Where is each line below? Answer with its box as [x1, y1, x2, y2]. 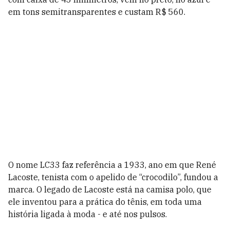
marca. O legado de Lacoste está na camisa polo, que [8, 184, 212, 195]
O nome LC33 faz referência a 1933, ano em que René [8, 160, 216, 170]
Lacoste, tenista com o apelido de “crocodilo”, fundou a [8, 172, 218, 183]
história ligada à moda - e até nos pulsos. [8, 209, 167, 220]
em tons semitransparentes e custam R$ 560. [8, 7, 185, 17]
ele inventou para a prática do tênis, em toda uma [8, 197, 202, 207]
